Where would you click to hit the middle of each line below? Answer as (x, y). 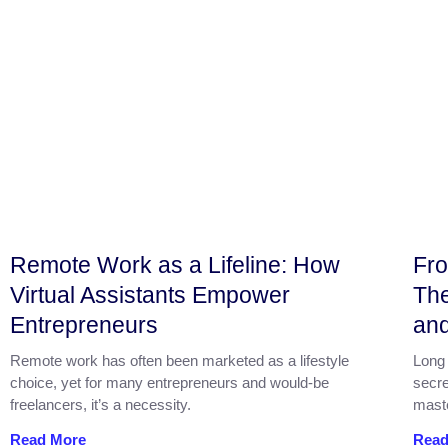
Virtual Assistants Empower (150, 294)
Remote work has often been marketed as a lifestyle (179, 360)
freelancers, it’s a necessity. (100, 404)
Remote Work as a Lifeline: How (175, 264)
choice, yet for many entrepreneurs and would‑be (169, 382)
